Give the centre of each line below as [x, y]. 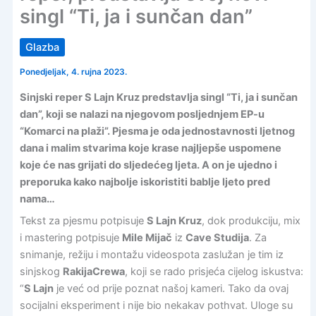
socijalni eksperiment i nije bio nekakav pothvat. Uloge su [156, 305]
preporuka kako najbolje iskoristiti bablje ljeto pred [145, 182]
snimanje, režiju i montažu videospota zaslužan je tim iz [151, 254]
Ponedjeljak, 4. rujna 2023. [73, 72]
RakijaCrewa [93, 271]
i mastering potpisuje [71, 237]
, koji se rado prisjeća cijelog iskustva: [214, 271]
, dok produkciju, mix [251, 220]
